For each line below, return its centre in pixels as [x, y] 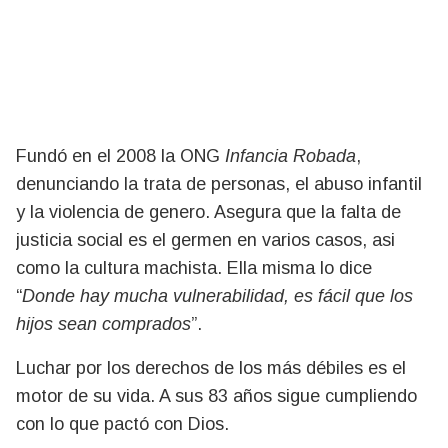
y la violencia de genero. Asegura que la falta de [208, 211]
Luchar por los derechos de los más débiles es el [211, 367]
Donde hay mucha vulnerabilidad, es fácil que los [217, 295]
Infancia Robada [288, 155]
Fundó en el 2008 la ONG [118, 155]
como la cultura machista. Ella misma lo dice [194, 267]
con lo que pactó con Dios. [122, 423]
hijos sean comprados [103, 323]
